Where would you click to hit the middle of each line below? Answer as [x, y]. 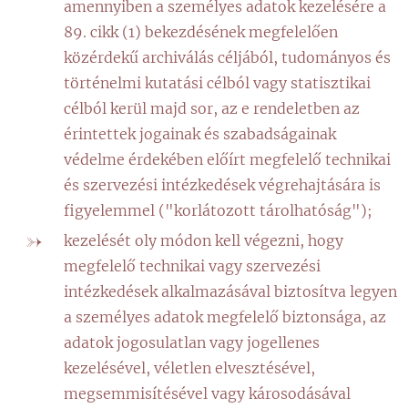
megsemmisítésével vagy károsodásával [207, 393]
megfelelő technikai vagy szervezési [192, 266]
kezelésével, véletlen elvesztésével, [189, 368]
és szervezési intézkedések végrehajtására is [222, 185]
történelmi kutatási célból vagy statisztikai [217, 83]
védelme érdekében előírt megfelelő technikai [227, 159]
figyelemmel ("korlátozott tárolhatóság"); [218, 210]
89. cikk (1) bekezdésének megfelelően [201, 32]
